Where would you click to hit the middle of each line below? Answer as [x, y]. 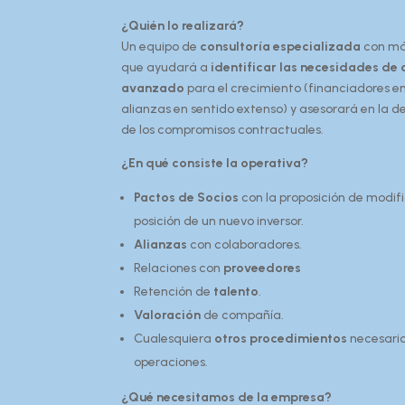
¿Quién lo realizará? [183, 26]
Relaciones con [179, 268]
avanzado [153, 88]
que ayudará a [166, 67]
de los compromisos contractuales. [223, 130]
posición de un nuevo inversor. [219, 221]
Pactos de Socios [187, 198]
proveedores [263, 268]
